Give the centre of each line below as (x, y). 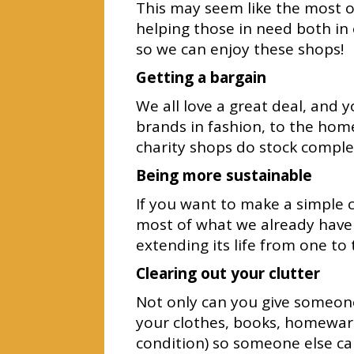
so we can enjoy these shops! (240, 49)
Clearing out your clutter (228, 273)
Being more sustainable (224, 175)
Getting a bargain (201, 77)
